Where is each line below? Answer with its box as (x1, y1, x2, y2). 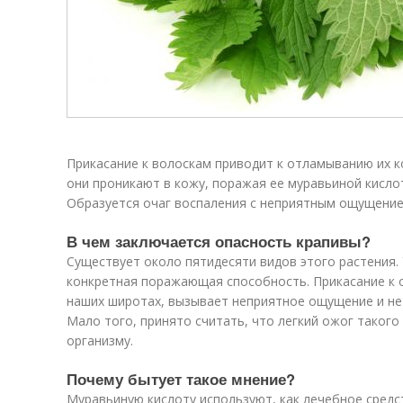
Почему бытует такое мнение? (67, 368, 295, 390)
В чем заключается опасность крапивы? (67, 230, 371, 252)
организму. (67, 332, 133, 349)
